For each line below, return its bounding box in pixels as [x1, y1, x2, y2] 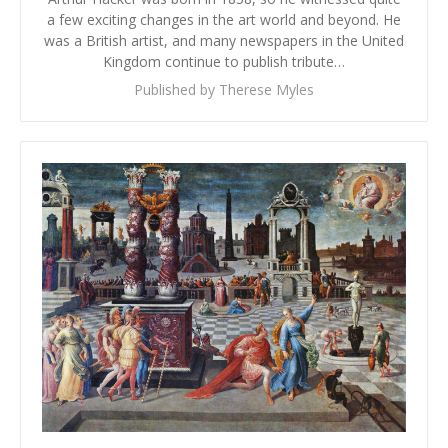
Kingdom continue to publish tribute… [103, 51, 345, 71]
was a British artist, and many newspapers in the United [44, 30, 404, 50]
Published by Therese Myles [134, 79, 314, 99]
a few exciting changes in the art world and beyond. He [47, 9, 401, 29]
